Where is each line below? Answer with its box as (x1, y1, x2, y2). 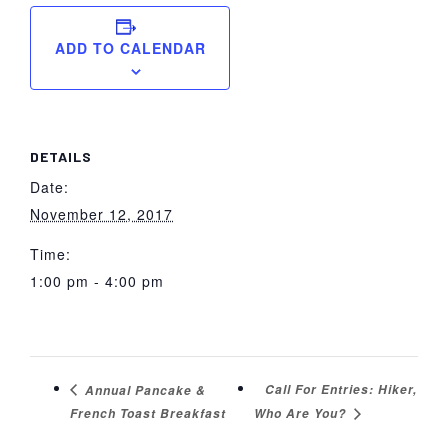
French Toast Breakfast (70, 404, 226, 422)
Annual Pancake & (81, 381, 206, 399)
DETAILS (30, 148, 92, 166)
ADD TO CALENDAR (54, 38, 206, 59)
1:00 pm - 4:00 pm (30, 271, 164, 292)
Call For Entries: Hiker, (264, 381, 417, 399)
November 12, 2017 (30, 204, 173, 225)
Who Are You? (253, 405, 350, 423)
